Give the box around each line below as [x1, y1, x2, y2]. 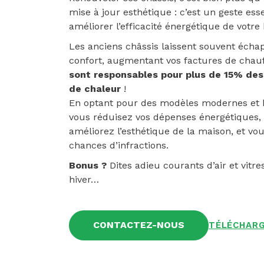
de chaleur [69, 82, 121, 94]
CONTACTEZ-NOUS [93, 219, 184, 231]
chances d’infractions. [69, 139, 169, 151]
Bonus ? [69, 159, 107, 171]
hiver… [69, 173, 99, 185]
